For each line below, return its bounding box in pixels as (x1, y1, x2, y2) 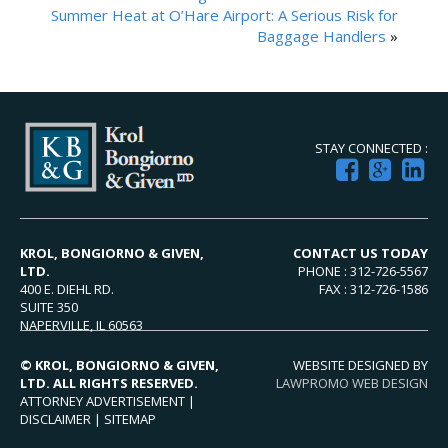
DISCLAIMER (20, 409, 91, 428)
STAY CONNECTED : (315, 138, 428, 157)
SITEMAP (104, 409, 156, 428)
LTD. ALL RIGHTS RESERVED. (20, 373, 198, 392)
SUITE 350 (20, 297, 78, 316)
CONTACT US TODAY (293, 243, 428, 262)
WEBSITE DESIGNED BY (293, 355, 428, 374)
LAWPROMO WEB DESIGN (276, 373, 428, 392)
